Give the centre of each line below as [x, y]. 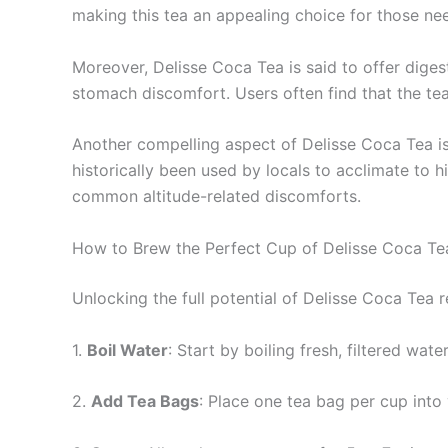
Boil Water [127, 349]
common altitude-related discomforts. [216, 196]
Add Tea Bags [145, 401]
